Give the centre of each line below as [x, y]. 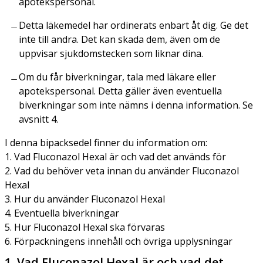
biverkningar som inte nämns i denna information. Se [136, 105]
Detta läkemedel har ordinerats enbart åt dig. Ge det [134, 25]
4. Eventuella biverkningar [62, 213]
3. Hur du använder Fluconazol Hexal [85, 199]
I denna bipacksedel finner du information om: [106, 142]
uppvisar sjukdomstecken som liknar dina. [111, 53]
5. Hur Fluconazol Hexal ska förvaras [85, 227]
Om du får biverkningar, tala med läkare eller [117, 77]
